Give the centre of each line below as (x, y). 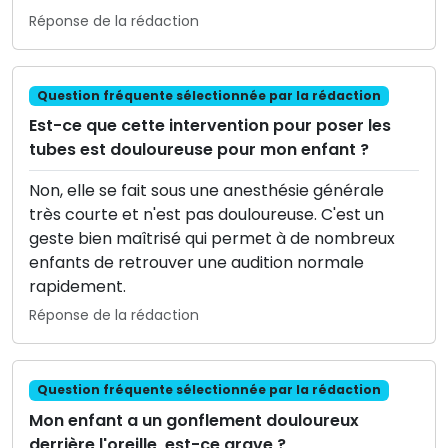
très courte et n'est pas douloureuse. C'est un (206, 215)
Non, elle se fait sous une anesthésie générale (206, 191)
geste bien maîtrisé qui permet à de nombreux (212, 239)
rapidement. (77, 287)
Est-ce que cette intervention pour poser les (210, 126)
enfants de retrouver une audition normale (196, 263)
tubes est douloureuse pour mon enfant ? (199, 150)
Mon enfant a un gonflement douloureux (194, 420)
